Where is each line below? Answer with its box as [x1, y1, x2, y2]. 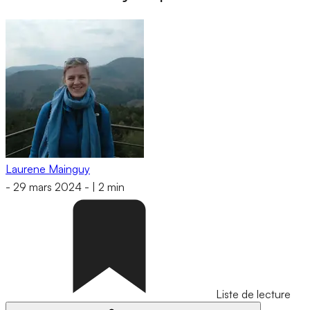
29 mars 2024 [13, 180, 82, 194]
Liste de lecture [216, 287, 291, 302]
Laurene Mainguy [6, 161, 90, 176]
